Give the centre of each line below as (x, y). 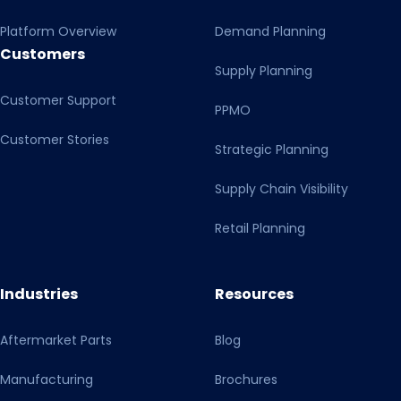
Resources (254, 294)
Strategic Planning (272, 150)
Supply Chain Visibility (282, 189)
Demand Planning (270, 32)
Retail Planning (260, 229)
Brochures (246, 380)
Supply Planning (264, 71)
